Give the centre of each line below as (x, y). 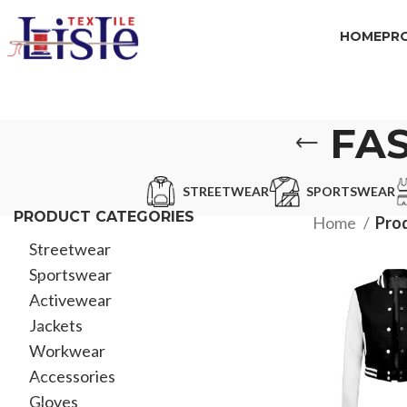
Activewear (70, 300)
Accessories (72, 376)
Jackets (56, 325)
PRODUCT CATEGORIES (104, 217)
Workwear (67, 351)
